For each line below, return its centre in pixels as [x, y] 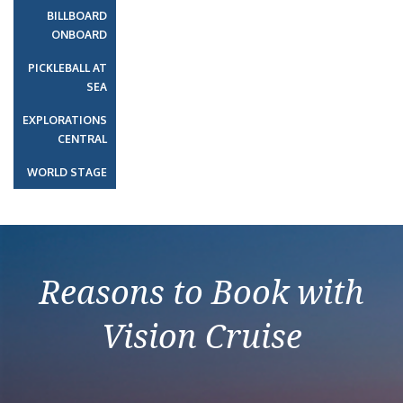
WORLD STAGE [67, 172]
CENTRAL [82, 139]
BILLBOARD [77, 16]
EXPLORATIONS [65, 120]
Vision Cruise [201, 336]
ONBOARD [79, 35]
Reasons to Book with [201, 292]
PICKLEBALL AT [67, 68]
